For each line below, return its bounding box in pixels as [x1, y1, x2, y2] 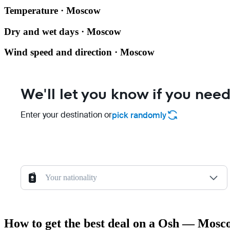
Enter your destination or [21, 109, 112, 120]
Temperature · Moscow [4, 5, 101, 16]
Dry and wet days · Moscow [4, 26, 121, 37]
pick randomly [112, 109, 166, 121]
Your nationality [45, 173, 97, 182]
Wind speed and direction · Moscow [4, 47, 155, 58]
